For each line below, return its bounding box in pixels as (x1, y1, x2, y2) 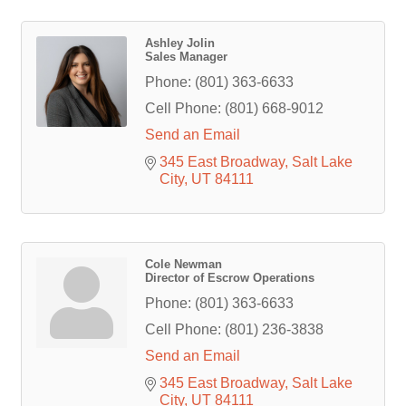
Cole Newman (145, 257, 222, 272)
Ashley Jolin (145, 36, 215, 51)
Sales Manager (145, 50, 227, 64)
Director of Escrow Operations (145, 271, 314, 285)
